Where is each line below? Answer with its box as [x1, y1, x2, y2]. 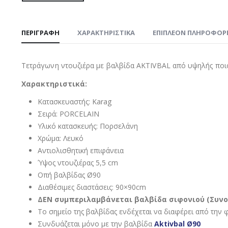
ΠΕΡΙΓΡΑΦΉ [21, 28, 60, 38]
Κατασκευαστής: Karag [38, 97, 111, 107]
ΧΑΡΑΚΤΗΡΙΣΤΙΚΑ [77, 28, 135, 38]
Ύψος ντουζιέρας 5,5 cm [38, 158, 118, 168]
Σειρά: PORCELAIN [38, 109, 99, 119]
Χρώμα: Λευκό [38, 133, 83, 144]
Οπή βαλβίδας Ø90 [38, 170, 101, 180]
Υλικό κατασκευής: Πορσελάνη [38, 121, 138, 131]
